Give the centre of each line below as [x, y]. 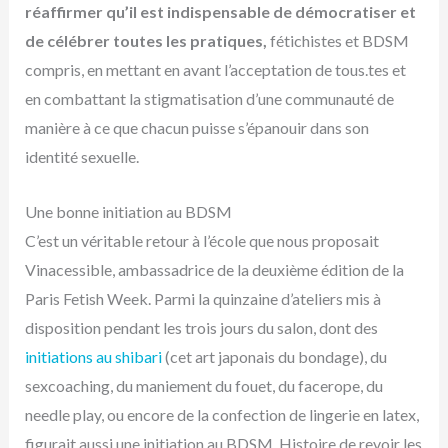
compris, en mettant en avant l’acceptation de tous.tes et [215, 70]
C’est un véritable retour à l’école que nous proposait [201, 240]
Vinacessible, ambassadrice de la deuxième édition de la [214, 269]
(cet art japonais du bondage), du [274, 356]
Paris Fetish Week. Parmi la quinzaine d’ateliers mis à [202, 298]
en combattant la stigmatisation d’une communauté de [209, 99]
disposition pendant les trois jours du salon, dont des [201, 327]
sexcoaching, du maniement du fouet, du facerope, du [203, 385]
